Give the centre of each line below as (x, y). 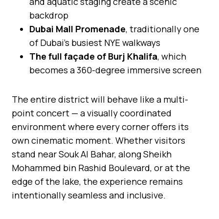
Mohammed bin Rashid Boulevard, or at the (101, 167)
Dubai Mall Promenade (77, 29)
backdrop (49, 15)
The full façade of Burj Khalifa (93, 56)
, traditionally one (163, 29)
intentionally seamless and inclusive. (89, 195)
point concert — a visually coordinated (92, 113)
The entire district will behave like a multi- (100, 99)
